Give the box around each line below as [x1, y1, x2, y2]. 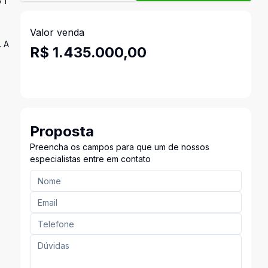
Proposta [29, 123, 94, 140]
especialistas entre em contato [29, 154, 151, 164]
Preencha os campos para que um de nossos [29, 142, 209, 152]
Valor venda [29, 26, 84, 38]
